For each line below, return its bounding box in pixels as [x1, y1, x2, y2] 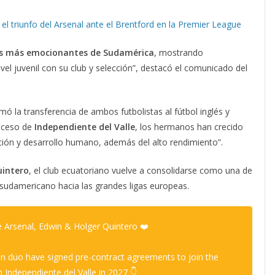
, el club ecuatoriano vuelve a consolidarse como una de [29, 165, 252, 177]
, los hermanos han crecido [135, 121, 243, 133]
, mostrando [154, 47, 203, 59]
